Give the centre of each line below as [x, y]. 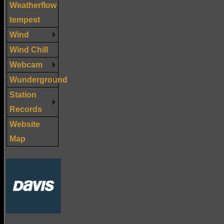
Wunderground [38, 79]
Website [25, 124]
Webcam [26, 64]
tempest [25, 19]
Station [23, 94]
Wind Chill [29, 49]
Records [26, 109]
